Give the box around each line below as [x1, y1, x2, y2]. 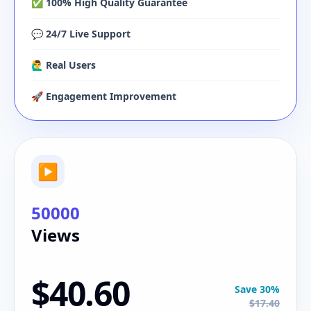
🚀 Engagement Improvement [31, 90, 176, 103]
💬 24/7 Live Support [31, 27, 131, 40]
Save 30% [235, 283, 280, 296]
